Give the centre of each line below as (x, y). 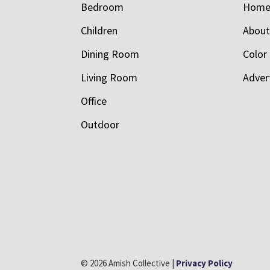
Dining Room (110, 54)
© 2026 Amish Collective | (129, 263)
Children (99, 30)
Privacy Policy (205, 263)
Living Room (109, 77)
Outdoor (100, 124)
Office (94, 101)
